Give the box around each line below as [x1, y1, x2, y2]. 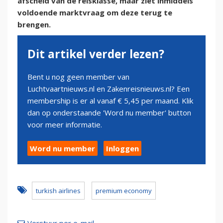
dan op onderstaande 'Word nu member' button [27, 108, 191, 118]
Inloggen [106, 143, 139, 154]
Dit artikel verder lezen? [27, 46, 164, 62]
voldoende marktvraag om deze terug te [17, 7, 172, 18]
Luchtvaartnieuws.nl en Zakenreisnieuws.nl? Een [27, 84, 190, 94]
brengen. [17, 19, 51, 30]
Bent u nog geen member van [27, 72, 129, 82]
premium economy [96, 186, 152, 196]
